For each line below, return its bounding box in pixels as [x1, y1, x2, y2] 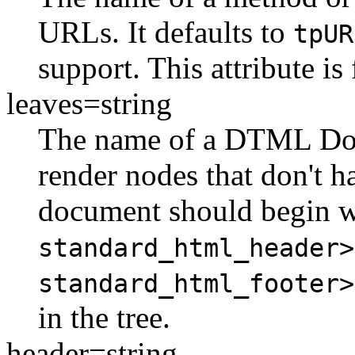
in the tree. [38, 300, 170, 334]
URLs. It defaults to [38, 14, 293, 49]
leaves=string [6, 86, 172, 120]
